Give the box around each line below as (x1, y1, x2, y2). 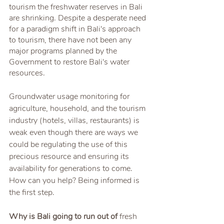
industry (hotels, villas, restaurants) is (9, 115, 141, 126)
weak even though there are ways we (9, 127, 140, 138)
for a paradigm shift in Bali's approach (9, 23, 142, 35)
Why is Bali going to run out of (9, 211, 119, 222)
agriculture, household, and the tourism (9, 103, 147, 114)
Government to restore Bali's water (9, 56, 131, 68)
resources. (9, 67, 47, 79)
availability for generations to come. (9, 163, 134, 174)
